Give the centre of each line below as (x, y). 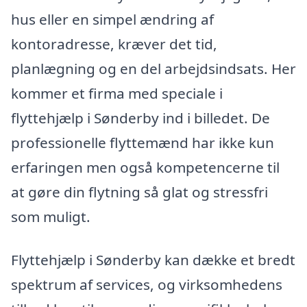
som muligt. (51, 216)
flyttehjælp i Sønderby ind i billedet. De (140, 118)
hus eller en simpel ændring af (112, 19)
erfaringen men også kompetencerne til (145, 167)
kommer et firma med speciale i (117, 93)
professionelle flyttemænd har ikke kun (143, 142)
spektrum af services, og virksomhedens (147, 285)
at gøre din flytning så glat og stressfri (139, 192)
